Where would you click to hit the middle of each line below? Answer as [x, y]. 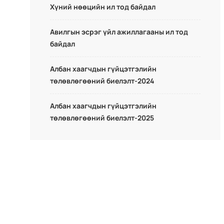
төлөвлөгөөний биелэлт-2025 [102, 118]
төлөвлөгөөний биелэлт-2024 [102, 81]
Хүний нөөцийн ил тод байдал [103, 7]
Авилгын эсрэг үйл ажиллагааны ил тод [119, 32]
